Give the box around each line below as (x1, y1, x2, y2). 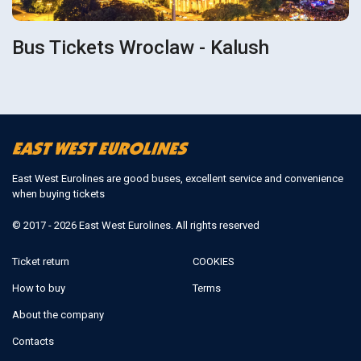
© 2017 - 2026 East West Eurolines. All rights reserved (12, 218, 259, 231)
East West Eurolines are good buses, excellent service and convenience (12, 172, 343, 185)
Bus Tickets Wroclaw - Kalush (12, 36, 270, 60)
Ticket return (12, 255, 69, 268)
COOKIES (193, 255, 234, 268)
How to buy (12, 281, 65, 294)
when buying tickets (12, 187, 105, 200)
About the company (12, 308, 104, 321)
